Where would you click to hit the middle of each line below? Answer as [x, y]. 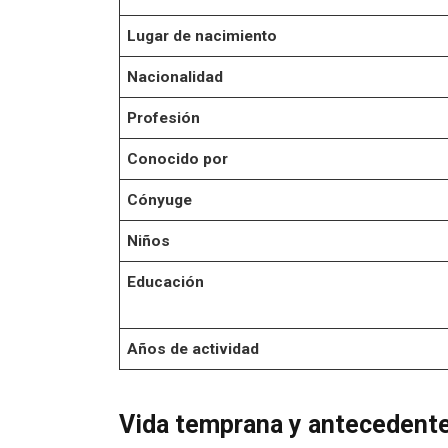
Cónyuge [160, 200]
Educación [166, 282]
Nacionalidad [175, 77]
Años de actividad [193, 349]
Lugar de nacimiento [202, 36]
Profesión [164, 118]
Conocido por [178, 159]
